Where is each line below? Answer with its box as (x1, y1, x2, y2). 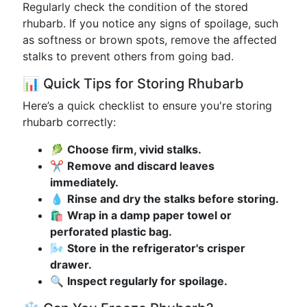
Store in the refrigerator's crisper (67, 241, 245, 255)
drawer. (50, 258, 92, 271)
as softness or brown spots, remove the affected (23, 33, 277, 47)
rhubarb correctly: (23, 115, 116, 129)
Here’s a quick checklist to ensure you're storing (23, 99, 272, 112)
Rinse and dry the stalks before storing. (67, 192, 279, 206)
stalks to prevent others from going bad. (23, 49, 234, 63)
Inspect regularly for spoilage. (67, 274, 228, 288)
